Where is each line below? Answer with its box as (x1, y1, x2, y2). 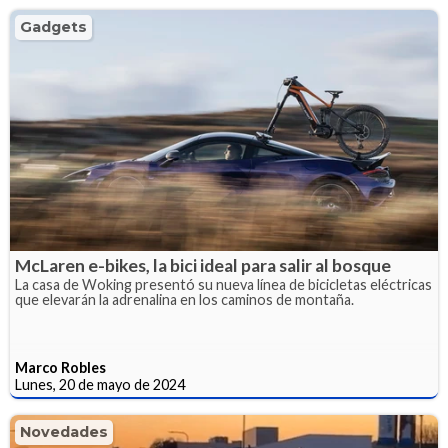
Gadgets (20, 18, 87, 37)
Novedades (20, 422, 108, 441)
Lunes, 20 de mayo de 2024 (15, 375, 185, 393)
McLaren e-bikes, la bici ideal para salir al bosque (15, 254, 391, 276)
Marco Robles (15, 358, 106, 376)
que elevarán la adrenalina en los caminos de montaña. (15, 290, 354, 308)
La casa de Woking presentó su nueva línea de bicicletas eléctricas (15, 275, 432, 293)
